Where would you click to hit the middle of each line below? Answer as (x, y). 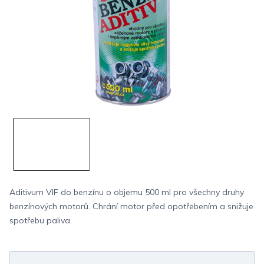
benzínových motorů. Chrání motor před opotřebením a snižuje (131, 206)
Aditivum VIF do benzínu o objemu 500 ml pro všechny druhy (127, 192)
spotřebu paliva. (41, 220)
